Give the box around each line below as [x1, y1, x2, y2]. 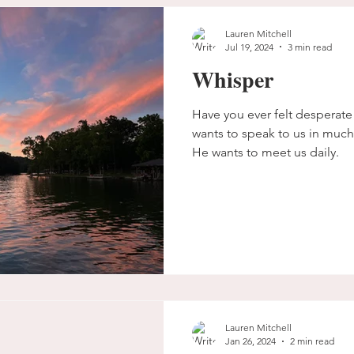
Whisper [192, 62, 273, 96]
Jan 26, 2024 [225, 335, 276, 347]
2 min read [290, 335, 334, 347]
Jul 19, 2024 [225, 40, 273, 53]
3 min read [288, 40, 332, 53]
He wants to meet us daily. [192, 144, 339, 160]
